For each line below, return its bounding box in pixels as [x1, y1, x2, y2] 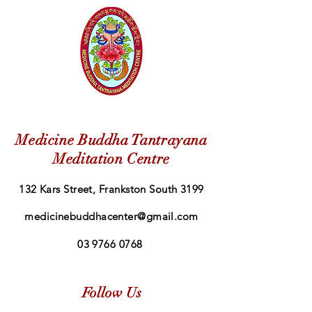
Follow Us [81, 283, 141, 302]
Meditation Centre [53, 149, 170, 168]
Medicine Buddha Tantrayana [15, 130, 208, 149]
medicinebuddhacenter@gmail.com [24, 209, 198, 223]
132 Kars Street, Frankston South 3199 [19, 182, 204, 196]
